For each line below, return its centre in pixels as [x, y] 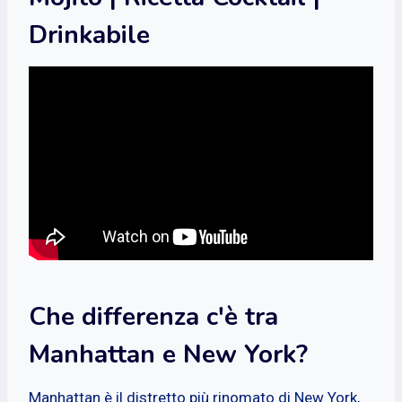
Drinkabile [89, 35]
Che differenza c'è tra [153, 316]
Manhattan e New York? [168, 354]
